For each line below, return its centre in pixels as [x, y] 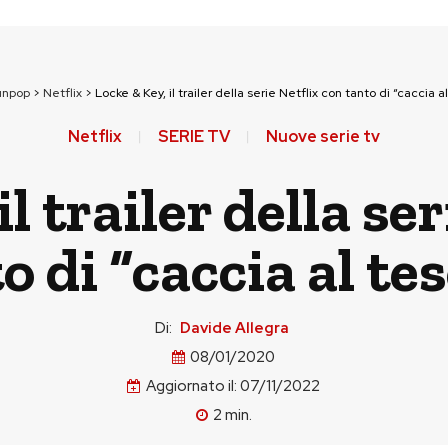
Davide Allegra [234, 328]
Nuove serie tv [322, 136]
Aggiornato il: [191, 386]
